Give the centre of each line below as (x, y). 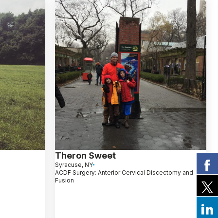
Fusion (64, 180)
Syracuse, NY (74, 164)
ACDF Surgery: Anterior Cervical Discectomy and (124, 172)
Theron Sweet (85, 155)
